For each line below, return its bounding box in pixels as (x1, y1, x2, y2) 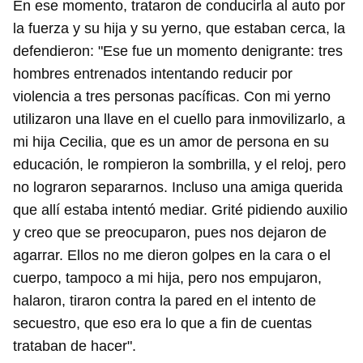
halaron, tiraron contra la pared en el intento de (13, 293, 316, 310)
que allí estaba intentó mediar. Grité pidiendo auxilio (13, 202, 348, 219)
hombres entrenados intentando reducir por (13, 66, 293, 83)
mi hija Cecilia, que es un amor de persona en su (13, 134, 329, 151)
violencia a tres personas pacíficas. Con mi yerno (13, 88, 331, 105)
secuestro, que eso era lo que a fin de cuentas (13, 315, 312, 332)
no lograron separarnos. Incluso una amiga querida (13, 179, 343, 196)
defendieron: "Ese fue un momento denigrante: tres (13, 43, 343, 60)
